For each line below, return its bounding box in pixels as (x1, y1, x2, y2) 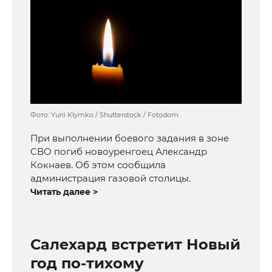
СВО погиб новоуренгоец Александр (30, 146, 207, 158)
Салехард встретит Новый (30, 236, 240, 254)
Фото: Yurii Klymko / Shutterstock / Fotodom (30, 110, 178, 120)
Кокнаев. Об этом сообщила (30, 159, 166, 171)
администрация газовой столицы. (30, 172, 191, 185)
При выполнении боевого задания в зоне (30, 132, 229, 144)
